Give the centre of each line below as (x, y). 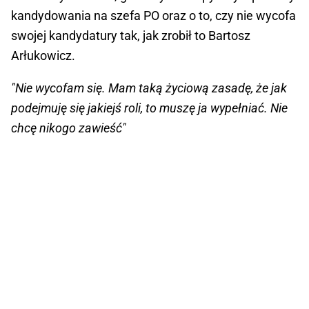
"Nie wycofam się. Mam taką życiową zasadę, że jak (149, 88)
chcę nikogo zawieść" (69, 128)
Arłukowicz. (43, 55)
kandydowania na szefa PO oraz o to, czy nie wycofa (153, 15)
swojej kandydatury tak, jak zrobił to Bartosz (131, 35)
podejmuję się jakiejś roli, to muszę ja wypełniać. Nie (149, 108)
